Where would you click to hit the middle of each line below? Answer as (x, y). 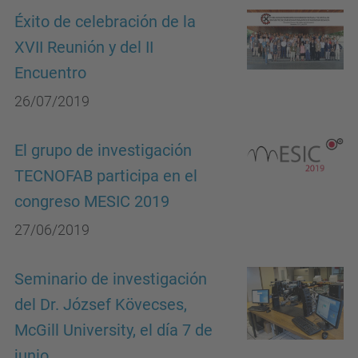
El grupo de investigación (103, 151)
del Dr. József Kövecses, (101, 305)
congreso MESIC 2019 (92, 202)
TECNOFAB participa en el (106, 176)
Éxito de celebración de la (105, 22)
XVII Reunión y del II (84, 48)
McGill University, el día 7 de (113, 330)
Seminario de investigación (111, 279)
